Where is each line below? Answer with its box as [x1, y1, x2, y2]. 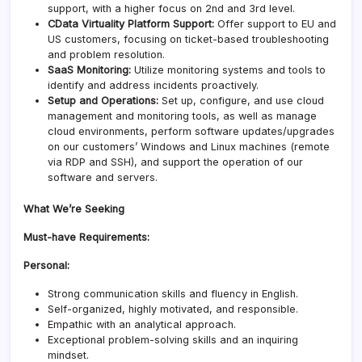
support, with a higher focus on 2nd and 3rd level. [48, 2, 295, 15]
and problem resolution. [48, 48, 165, 61]
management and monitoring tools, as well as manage [48, 109, 317, 122]
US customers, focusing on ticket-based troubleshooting [48, 32, 329, 45]
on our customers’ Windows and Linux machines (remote [48, 140, 330, 153]
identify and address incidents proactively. [48, 78, 259, 91]
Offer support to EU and [214, 17, 336, 30]
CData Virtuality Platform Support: [48, 17, 214, 30]
